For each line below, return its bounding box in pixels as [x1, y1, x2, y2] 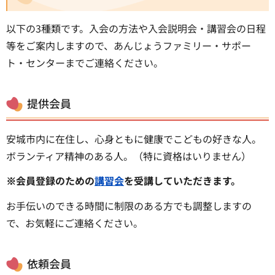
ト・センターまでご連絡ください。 [6, 55, 163, 71]
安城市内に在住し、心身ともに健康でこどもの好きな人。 [6, 131, 261, 146]
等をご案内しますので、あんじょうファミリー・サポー [6, 38, 251, 53]
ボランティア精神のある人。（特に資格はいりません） [6, 148, 251, 163]
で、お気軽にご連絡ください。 [6, 215, 143, 231]
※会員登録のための [6, 173, 95, 188]
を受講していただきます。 [124, 173, 241, 188]
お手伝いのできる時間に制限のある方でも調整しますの [6, 198, 252, 214]
